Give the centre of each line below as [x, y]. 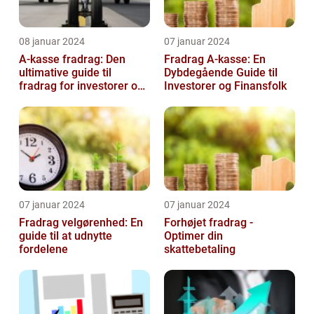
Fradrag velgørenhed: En [81, 222]
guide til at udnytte [66, 235]
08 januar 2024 [52, 41]
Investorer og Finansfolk [225, 86]
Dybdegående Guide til [221, 72]
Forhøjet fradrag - [209, 222]
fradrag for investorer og [81, 86]
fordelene [43, 249]
